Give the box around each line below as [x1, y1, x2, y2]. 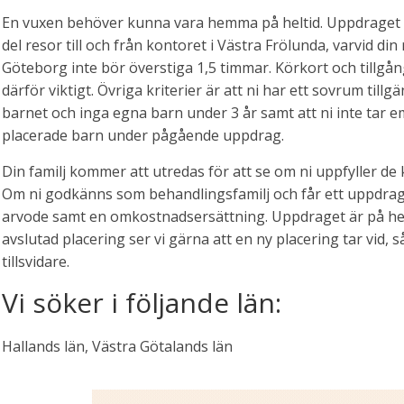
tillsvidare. [2, 252, 69, 272]
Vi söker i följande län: [2, 284, 281, 322]
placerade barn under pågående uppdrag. [2, 125, 284, 146]
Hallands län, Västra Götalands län [2, 336, 233, 357]
